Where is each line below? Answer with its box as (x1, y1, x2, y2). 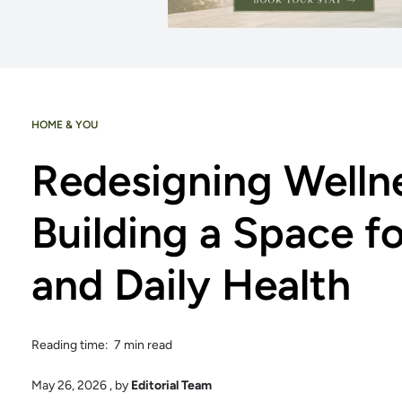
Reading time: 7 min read (31, 336, 172, 353)
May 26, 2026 (31, 378, 107, 394)
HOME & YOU (31, 118, 98, 131)
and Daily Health (31, 258, 351, 310)
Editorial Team (131, 378, 212, 394)
